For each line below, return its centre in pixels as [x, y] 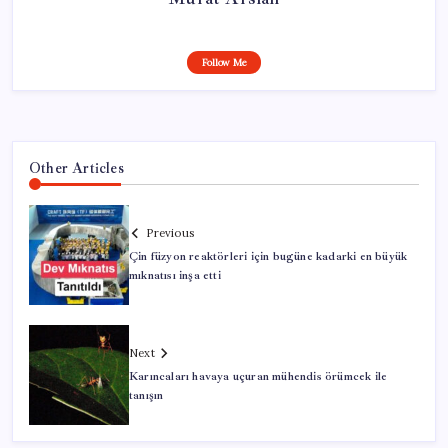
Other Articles [76, 168]
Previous [170, 232]
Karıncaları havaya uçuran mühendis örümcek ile [258, 376]
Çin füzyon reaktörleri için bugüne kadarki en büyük [268, 256]
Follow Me [224, 63]
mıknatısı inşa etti [175, 275]
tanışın [146, 395]
